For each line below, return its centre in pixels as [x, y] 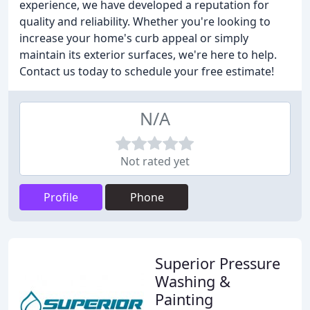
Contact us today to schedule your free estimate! [147, 71]
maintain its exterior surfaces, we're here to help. [148, 55]
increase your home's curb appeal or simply [134, 38]
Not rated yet [155, 161]
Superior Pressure [218, 263]
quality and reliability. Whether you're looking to [145, 21]
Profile [61, 197]
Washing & [193, 281]
